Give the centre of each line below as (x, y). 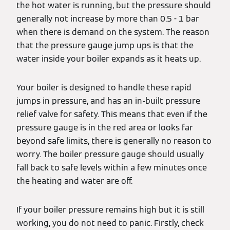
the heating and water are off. (74, 181)
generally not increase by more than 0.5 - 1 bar (108, 19)
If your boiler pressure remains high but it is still (110, 210)
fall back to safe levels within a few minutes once (112, 168)
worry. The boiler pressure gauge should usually (110, 154)
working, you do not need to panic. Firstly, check (110, 223)
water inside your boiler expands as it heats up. (109, 59)
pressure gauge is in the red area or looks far (105, 128)
